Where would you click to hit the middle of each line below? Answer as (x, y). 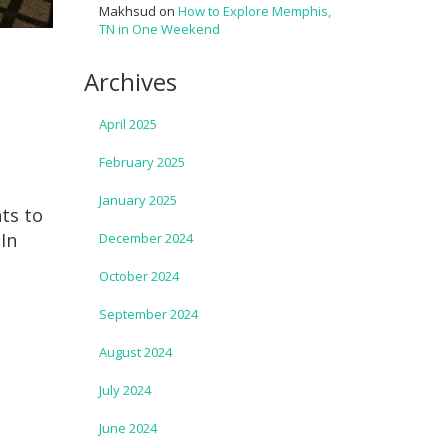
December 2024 (145, 238)
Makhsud (127, 11)
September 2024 (148, 314)
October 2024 (138, 276)
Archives (130, 81)
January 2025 (137, 200)
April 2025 (127, 124)
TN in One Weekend (159, 29)
